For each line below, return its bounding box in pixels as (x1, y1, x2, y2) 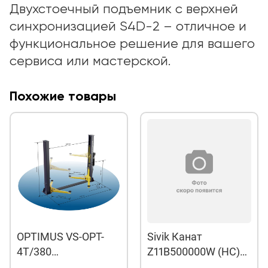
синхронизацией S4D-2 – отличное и (10, 20, 246, 33)
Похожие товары (10, 90, 116, 103)
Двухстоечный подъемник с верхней (10, 3, 238, 16)
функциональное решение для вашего (10, 38, 255, 51)
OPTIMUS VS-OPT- (17, 230, 104, 243)
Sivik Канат (147, 230, 202, 243)
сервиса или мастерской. (10, 55, 170, 68)
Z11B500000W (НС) (147, 245, 240, 258)
